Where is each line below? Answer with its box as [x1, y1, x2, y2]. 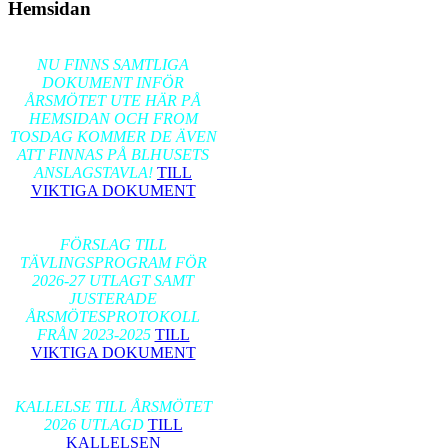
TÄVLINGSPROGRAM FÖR [19, 254, 207, 271]
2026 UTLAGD [43, 416, 144, 433]
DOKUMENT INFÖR [42, 74, 184, 91]
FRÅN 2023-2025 [36, 326, 151, 343]
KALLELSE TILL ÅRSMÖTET [14, 398, 212, 415]
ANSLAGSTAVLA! [34, 164, 153, 181]
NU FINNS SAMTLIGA [37, 56, 189, 73]
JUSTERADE [69, 290, 157, 307]
